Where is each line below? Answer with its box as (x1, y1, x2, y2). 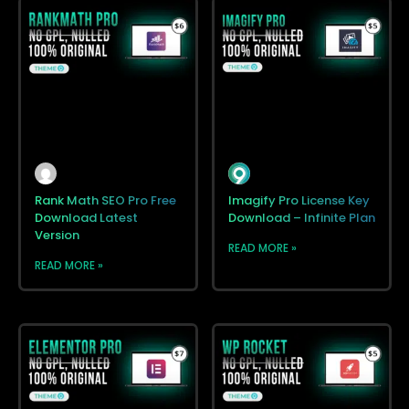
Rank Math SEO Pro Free (35, 191, 176, 209)
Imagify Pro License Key (228, 191, 370, 209)
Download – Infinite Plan (228, 208, 375, 226)
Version (35, 225, 79, 244)
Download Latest (35, 208, 138, 226)
